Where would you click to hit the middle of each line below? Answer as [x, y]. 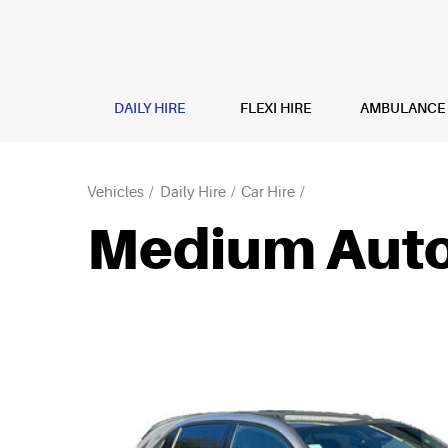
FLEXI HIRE [275, 108]
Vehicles [115, 192]
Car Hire [268, 192]
